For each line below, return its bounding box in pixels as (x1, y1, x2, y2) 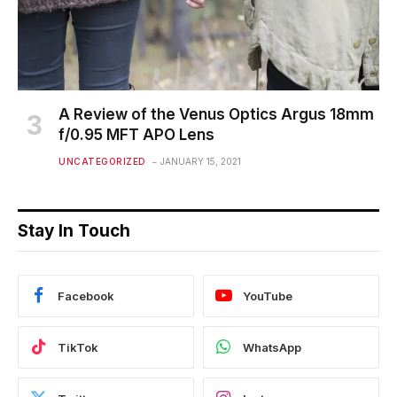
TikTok (58, 339, 98, 354)
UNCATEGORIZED (58, 156, 146, 167)
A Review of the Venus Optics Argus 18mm (58, 105, 374, 124)
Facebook (58, 288, 114, 303)
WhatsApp (243, 339, 301, 354)
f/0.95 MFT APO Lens (58, 126, 214, 144)
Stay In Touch (18, 221, 130, 242)
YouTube (243, 288, 292, 303)
